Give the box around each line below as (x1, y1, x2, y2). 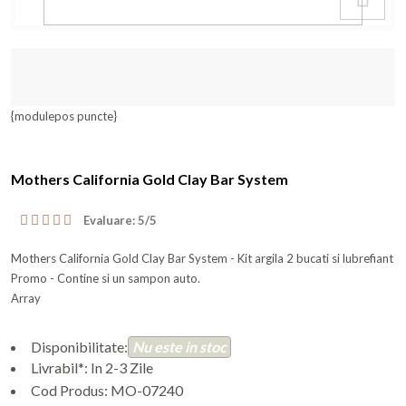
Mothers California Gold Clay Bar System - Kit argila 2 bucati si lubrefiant (11, 250, 393, 266)
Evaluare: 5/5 (83, 212, 157, 227)
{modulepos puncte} (11, 109, 117, 123)
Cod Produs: (31, 381, 111, 399)
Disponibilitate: (31, 337, 128, 355)
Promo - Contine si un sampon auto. (11, 270, 200, 285)
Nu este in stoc (132, 337, 227, 355)
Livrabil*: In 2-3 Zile (31, 358, 153, 376)
